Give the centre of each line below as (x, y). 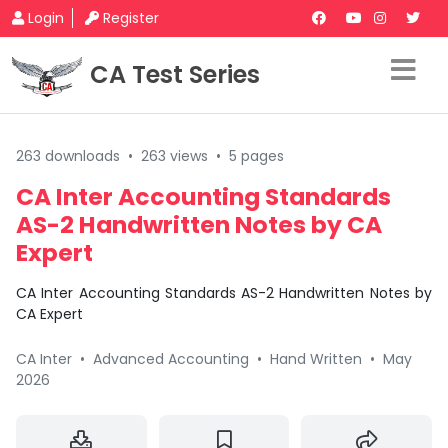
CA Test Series (175, 74)
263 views (174, 156)
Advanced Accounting (171, 359)
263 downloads (68, 156)
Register (131, 18)
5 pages (256, 156)
